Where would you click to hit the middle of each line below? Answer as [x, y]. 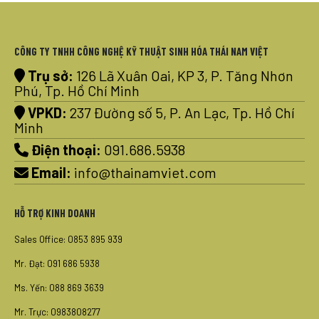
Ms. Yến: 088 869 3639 [59, 288]
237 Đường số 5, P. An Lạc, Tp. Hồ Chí [182, 113]
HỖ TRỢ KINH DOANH [55, 213]
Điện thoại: [66, 150]
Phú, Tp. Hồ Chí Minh [77, 91]
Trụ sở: [51, 76]
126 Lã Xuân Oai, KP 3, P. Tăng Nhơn [185, 76]
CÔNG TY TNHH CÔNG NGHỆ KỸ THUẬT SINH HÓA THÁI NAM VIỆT [141, 52]
